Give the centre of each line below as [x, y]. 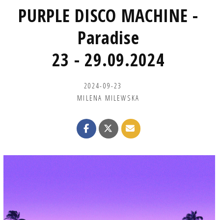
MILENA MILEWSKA [109, 97]
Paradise [108, 37]
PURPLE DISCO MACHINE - [109, 15]
